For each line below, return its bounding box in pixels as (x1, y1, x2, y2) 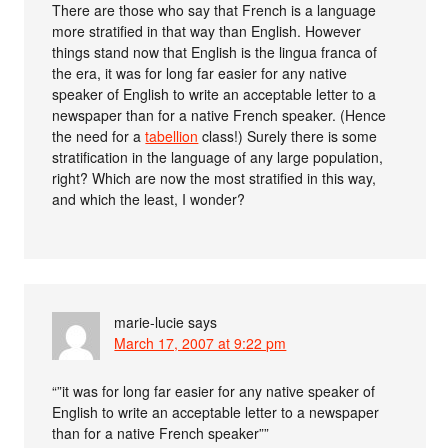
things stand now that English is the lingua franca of (52, 41, 378, 62)
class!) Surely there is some (198, 125, 378, 146)
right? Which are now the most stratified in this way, (52, 167, 377, 188)
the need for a (52, 125, 146, 146)
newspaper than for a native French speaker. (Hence (52, 104, 387, 125)
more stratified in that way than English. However (52, 20, 362, 41)
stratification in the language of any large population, (52, 146, 384, 167)
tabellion (145, 125, 199, 146)
